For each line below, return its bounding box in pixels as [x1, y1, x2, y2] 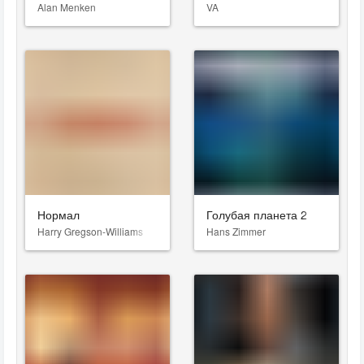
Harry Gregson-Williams [37, 224, 143, 238]
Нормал [37, 206, 80, 223]
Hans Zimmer [206, 224, 266, 238]
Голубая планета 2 [206, 206, 307, 223]
